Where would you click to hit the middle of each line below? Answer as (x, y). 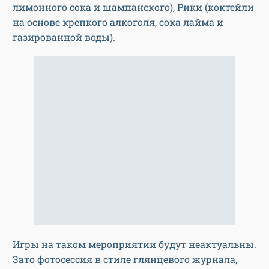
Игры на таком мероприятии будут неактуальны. (134, 244)
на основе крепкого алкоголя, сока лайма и (118, 22)
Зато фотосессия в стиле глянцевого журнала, (125, 259)
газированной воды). (65, 37)
